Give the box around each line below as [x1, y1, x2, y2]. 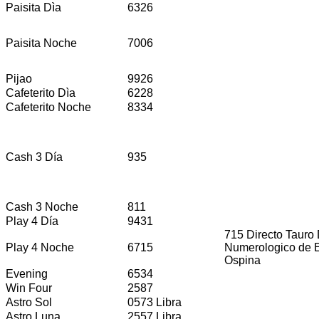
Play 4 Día [6, 214, 58, 227]
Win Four [6, 281, 52, 294]
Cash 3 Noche [6, 200, 78, 213]
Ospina [224, 253, 261, 266]
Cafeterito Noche [6, 100, 91, 113]
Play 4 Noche [6, 241, 74, 253]
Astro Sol [6, 296, 52, 308]
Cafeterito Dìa [6, 86, 75, 99]
